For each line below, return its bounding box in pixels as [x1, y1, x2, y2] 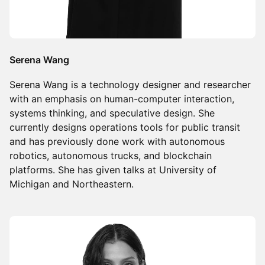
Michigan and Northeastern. [9, 177, 134, 190]
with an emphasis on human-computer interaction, [9, 92, 234, 105]
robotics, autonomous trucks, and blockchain [9, 149, 212, 161]
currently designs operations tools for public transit [9, 121, 240, 133]
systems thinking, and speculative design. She [9, 106, 215, 119]
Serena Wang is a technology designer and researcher [9, 78, 251, 91]
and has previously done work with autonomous [9, 135, 225, 147]
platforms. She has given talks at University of [9, 163, 216, 176]
